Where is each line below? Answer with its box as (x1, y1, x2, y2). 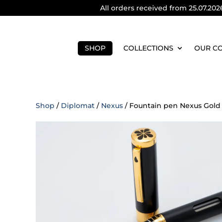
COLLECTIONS (123, 44, 173, 53)
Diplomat (61, 101, 95, 110)
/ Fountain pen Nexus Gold (123, 101, 221, 110)
